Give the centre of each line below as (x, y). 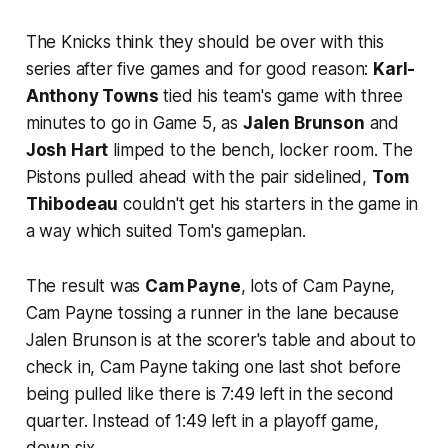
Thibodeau (72, 203)
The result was (85, 285)
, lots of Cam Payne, (318, 285)
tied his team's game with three (281, 95)
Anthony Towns (92, 95)
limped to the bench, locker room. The (260, 149)
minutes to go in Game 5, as (134, 122)
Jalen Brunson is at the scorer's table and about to (221, 339)
